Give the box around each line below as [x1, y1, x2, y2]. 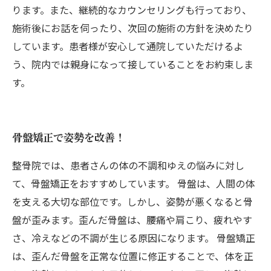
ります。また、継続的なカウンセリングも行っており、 [12, 2, 252, 17]
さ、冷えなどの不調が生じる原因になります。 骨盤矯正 [12, 230, 255, 245]
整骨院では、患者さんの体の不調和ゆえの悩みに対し [12, 158, 244, 172]
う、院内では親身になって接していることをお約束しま [12, 57, 253, 71]
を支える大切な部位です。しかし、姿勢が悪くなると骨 [12, 194, 253, 209]
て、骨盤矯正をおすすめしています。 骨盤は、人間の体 [12, 176, 255, 191]
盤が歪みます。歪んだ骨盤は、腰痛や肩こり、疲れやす [12, 212, 252, 227]
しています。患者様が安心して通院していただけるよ [12, 39, 243, 53]
